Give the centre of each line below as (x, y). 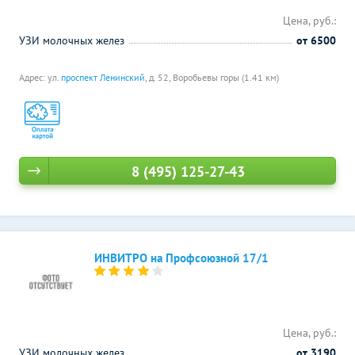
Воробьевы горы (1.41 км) (226, 77)
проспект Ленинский (103, 77)
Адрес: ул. (40, 77)
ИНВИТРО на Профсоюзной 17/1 (181, 258)
